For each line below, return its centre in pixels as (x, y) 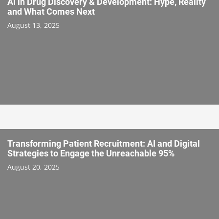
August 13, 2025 (33, 25)
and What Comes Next (51, 11)
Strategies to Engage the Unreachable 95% (91, 153)
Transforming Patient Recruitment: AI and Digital (104, 143)
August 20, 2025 (33, 167)
